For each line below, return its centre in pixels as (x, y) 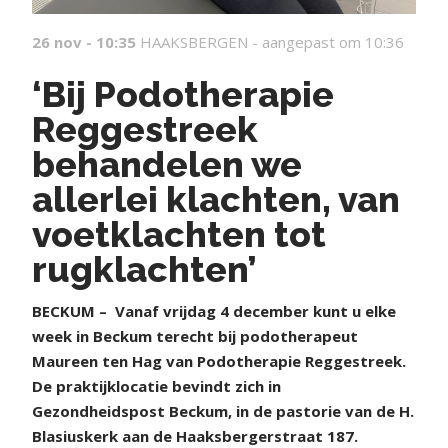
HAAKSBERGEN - (201, 42)
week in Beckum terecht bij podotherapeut (195, 336)
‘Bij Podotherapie (183, 94)
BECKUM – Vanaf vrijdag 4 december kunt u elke (214, 311)
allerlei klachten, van (216, 199)
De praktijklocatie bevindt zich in (156, 386)
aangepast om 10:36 (333, 42)
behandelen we (167, 164)
